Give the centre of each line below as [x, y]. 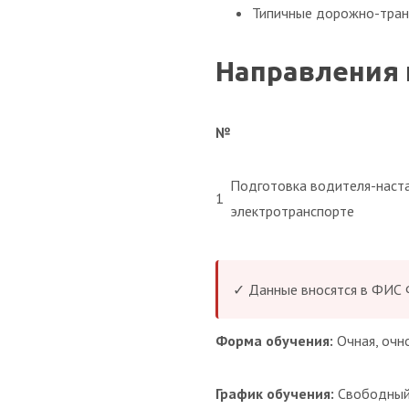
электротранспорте [292, 211]
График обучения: [275, 393]
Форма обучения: [274, 341]
